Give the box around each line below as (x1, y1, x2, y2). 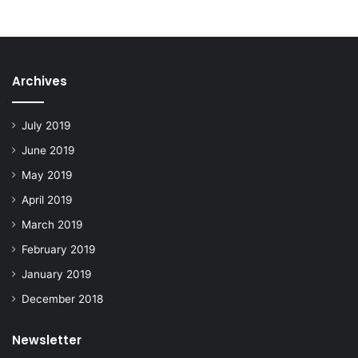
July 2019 (22, 119, 71, 133)
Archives (12, 73, 67, 90)
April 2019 (22, 193, 73, 207)
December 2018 (22, 292, 103, 306)
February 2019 (22, 243, 96, 257)
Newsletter (12, 332, 82, 349)
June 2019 (22, 144, 75, 157)
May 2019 (22, 169, 73, 182)
